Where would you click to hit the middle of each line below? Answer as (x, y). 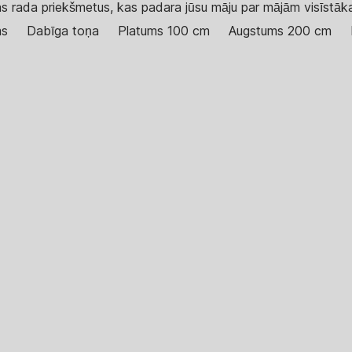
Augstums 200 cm (280, 31)
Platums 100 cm (164, 31)
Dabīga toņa (63, 31)
